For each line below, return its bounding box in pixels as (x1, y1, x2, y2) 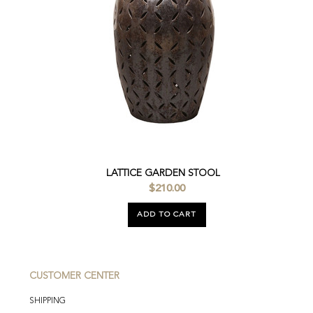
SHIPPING (29, 297, 66, 305)
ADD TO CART (137, 211, 197, 219)
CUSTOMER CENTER (29, 271, 119, 281)
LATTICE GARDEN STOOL (106, 168, 221, 178)
